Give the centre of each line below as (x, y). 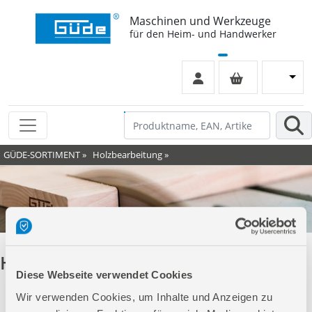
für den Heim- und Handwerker (203, 34)
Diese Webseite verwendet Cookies (104, 275)
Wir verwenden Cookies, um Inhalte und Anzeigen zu (145, 297)
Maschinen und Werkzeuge (200, 21)
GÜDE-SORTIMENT (42, 155)
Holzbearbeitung (127, 155)
